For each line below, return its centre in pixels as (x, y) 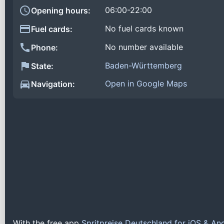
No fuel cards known (144, 29)
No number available (144, 47)
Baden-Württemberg (143, 65)
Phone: (44, 47)
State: (42, 66)
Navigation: (53, 84)
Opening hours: (61, 11)
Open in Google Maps (146, 84)
